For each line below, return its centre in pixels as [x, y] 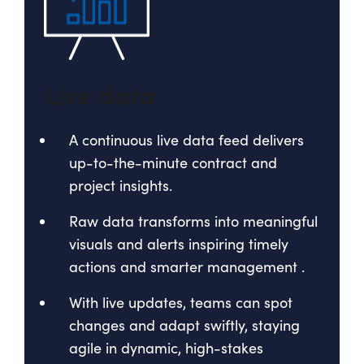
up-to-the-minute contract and [173, 163]
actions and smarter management [183, 267]
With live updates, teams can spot [181, 303]
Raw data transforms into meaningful [193, 221]
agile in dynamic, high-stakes [166, 348]
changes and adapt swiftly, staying [184, 325]
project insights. [121, 186]
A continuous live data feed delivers [186, 140]
